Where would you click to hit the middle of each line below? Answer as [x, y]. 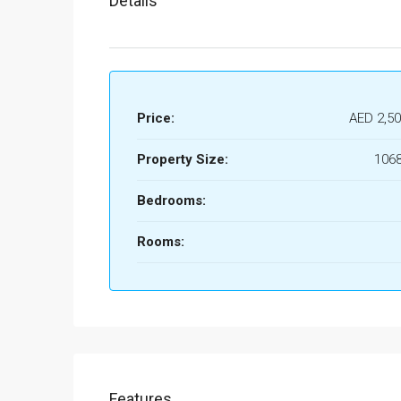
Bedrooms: [171, 200]
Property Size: [183, 159]
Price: [156, 118]
